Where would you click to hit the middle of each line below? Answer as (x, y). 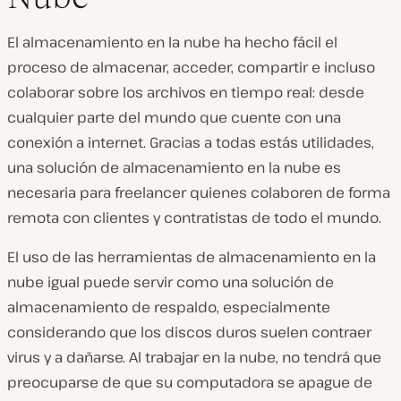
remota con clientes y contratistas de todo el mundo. (194, 218)
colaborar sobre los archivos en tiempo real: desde (186, 93)
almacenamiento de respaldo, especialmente (169, 307)
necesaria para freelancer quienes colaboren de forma (199, 193)
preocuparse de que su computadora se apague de (190, 383)
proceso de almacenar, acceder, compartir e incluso (191, 68)
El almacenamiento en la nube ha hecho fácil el (172, 43)
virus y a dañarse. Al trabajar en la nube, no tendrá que (194, 358)
